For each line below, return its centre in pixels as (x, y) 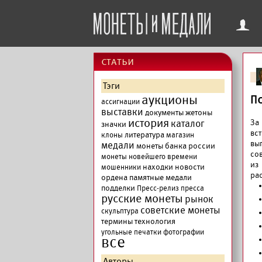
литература (144, 135)
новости (190, 167)
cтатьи (118, 61)
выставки (122, 112)
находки (158, 167)
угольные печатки (131, 232)
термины (117, 221)
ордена (114, 177)
